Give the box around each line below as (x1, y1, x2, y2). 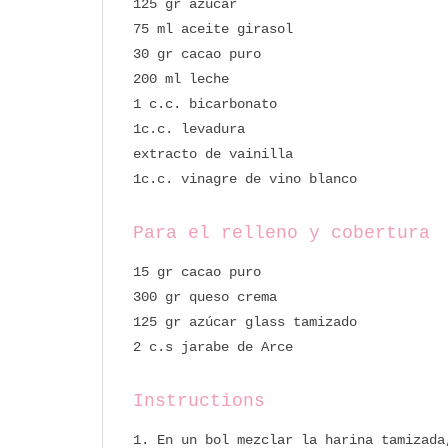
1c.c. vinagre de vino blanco (133, 170, 357, 187)
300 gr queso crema (133, 288, 277, 305)
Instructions (133, 390, 265, 411)
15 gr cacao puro (133, 263, 261, 280)
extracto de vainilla (133, 145, 293, 162)
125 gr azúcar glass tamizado (133, 313, 357, 330)
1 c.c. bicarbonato (133, 95, 277, 112)
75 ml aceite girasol (133, 20, 293, 37)
